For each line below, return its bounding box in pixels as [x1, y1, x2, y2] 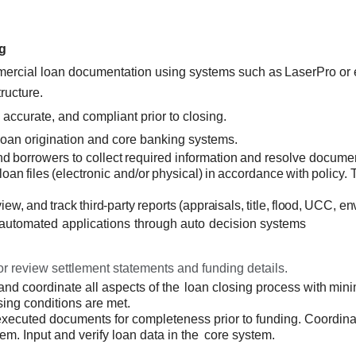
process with [255, 281, 327, 294]
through [133, 216, 177, 230]
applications [61, 216, 130, 230]
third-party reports [79, 199, 176, 213]
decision [209, 216, 257, 230]
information [174, 151, 238, 165]
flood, [271, 199, 303, 213]
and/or [113, 167, 149, 181]
